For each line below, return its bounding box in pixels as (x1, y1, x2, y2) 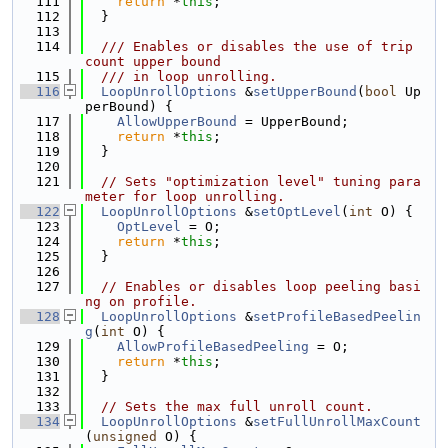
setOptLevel (253, 204, 341, 219)
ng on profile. (85, 294, 197, 309)
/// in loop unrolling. (85, 69, 277, 84)
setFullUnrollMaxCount (253, 414, 421, 429)
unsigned (93, 429, 157, 444)
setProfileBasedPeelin (253, 309, 421, 324)
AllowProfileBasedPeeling (117, 339, 309, 354)
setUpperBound (253, 84, 357, 99)
